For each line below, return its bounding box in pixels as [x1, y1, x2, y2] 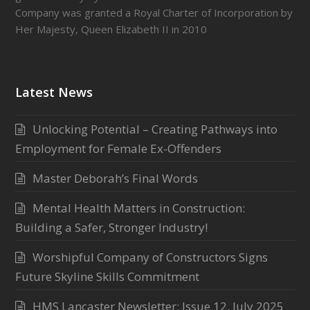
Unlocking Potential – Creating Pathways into [33, 121, 278, 138]
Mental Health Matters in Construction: [33, 200, 246, 217]
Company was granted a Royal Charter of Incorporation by [15, 6, 293, 20]
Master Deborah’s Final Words [33, 170, 199, 187]
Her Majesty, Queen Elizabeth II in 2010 [15, 22, 208, 37]
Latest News [15, 83, 93, 101]
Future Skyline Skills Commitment [15, 268, 200, 285]
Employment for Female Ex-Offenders [15, 140, 222, 157]
